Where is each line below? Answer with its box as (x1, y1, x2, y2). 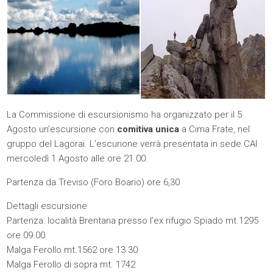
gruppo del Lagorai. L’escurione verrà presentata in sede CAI (7, 138, 258, 149)
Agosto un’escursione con (7, 124, 118, 135)
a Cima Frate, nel (179, 124, 250, 135)
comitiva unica (117, 124, 180, 135)
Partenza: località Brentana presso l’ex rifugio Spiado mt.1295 (7, 215, 259, 226)
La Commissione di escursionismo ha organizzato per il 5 (7, 109, 243, 120)
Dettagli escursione (7, 200, 88, 211)
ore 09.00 (7, 230, 46, 241)
